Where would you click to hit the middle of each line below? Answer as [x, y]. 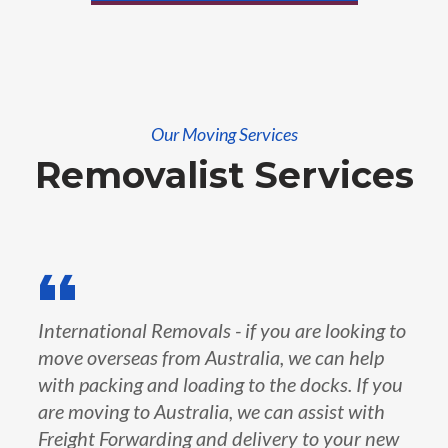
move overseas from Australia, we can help [211, 357]
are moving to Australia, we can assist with [212, 411]
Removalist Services [224, 175]
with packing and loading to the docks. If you [221, 384]
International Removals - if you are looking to [222, 330]
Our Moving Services [224, 134]
